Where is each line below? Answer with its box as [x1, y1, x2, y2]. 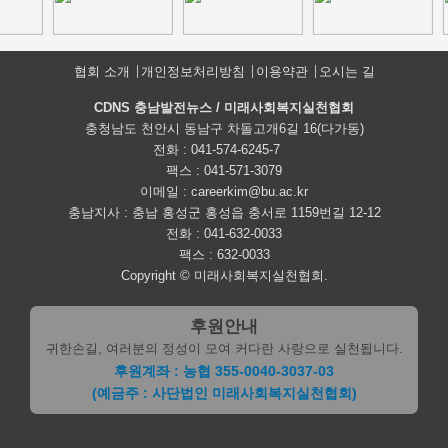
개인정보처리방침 [140, 64, 245, 79]
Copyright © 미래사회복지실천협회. [120, 268, 328, 283]
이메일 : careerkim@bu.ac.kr [140, 184, 308, 199]
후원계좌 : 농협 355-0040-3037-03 [114, 363, 334, 379]
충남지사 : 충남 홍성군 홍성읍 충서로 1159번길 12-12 [67, 205, 381, 220]
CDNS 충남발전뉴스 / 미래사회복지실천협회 [94, 100, 354, 115]
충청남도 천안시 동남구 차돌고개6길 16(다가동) [84, 121, 364, 136]
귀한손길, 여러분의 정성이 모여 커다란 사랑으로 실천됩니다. [45, 341, 403, 356]
